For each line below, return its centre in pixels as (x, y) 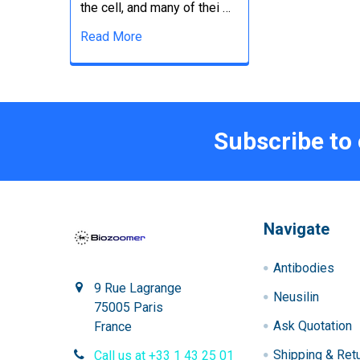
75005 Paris (129, 307)
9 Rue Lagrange (138, 288)
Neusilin (297, 297)
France (113, 326)
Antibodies (304, 268)
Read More (111, 36)
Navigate (297, 229)
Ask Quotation (313, 325)
